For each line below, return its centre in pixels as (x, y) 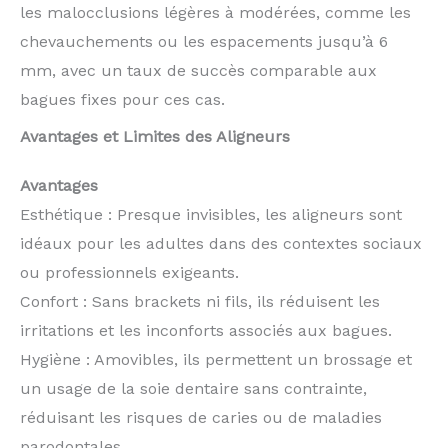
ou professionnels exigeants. (129, 273)
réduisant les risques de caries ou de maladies (201, 418)
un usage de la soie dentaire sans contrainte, (193, 389)
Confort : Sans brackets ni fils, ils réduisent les (200, 302)
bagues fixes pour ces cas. (122, 100)
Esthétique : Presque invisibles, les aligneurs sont (211, 215)
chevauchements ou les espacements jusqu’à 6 (204, 42)
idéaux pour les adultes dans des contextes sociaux (221, 244)
